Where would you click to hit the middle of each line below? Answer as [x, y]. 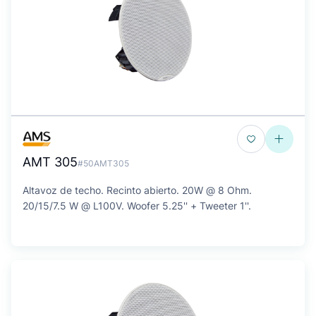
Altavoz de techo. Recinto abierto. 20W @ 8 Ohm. [137, 190]
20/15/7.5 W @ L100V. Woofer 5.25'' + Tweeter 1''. [137, 206]
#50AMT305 [103, 163]
